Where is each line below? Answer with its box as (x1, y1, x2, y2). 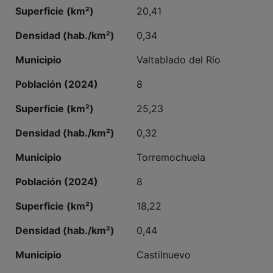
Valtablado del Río (136, 45, 221, 58)
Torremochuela (136, 143, 205, 155)
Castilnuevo (136, 240, 191, 253)
